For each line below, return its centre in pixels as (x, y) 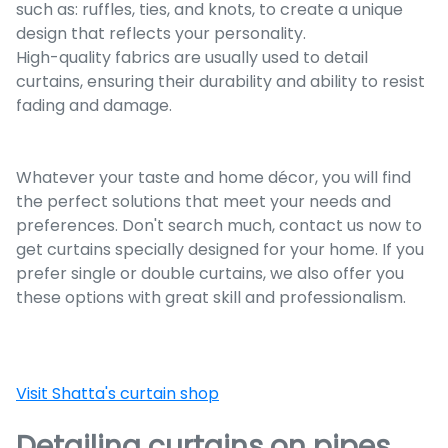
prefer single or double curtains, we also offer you (210, 273)
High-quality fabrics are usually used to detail (192, 57)
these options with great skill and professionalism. (211, 297)
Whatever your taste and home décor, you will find (213, 177)
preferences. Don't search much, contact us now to (219, 225)
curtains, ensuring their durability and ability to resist (220, 81)
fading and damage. (94, 105)
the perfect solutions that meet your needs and (203, 201)
